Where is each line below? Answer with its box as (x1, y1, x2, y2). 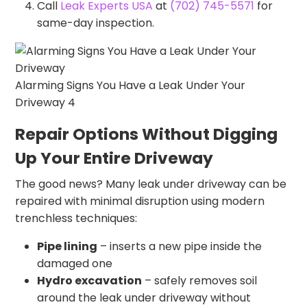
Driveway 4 (15, 94, 76, 110)
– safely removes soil (142, 272, 258, 288)
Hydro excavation (37, 272, 143, 288)
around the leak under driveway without (37, 289, 251, 306)
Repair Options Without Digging (15, 122, 278, 145)
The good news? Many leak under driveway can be (15, 175, 287, 192)
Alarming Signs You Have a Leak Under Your (15, 77, 246, 93)
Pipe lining (37, 238, 98, 254)
